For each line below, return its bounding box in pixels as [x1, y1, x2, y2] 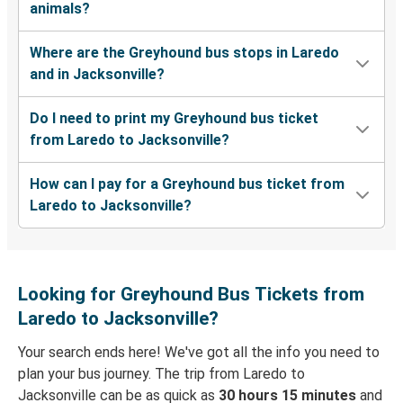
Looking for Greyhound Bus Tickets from [18, 283, 364, 306]
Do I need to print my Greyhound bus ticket [30, 110, 318, 128]
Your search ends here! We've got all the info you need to [18, 344, 380, 362]
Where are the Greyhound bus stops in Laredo [30, 44, 339, 62]
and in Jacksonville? [30, 66, 165, 84]
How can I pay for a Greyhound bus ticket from [30, 175, 345, 193]
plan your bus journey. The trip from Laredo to [18, 365, 305, 383]
